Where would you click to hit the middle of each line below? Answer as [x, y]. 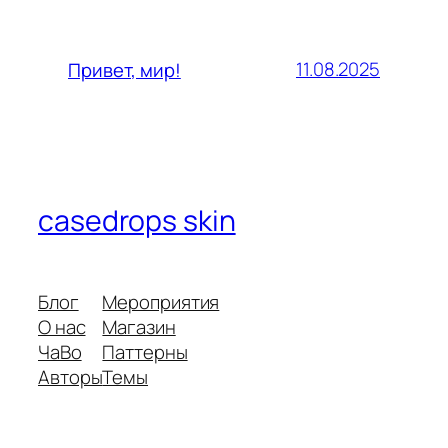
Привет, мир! [124, 69]
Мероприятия [161, 302]
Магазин [139, 327]
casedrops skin [137, 220]
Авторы [70, 377]
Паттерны [145, 352]
